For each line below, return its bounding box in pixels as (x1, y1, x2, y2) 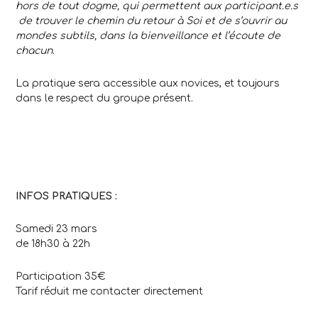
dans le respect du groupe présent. (16, 93, 193, 104)
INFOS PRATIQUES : (16, 191, 117, 202)
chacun (16, 45, 53, 57)
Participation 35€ (16, 271, 106, 283)
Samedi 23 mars (16, 224, 97, 235)
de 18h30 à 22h (16, 238, 90, 250)
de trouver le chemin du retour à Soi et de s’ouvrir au (16, 16, 287, 27)
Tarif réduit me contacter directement (16, 286, 203, 297)
